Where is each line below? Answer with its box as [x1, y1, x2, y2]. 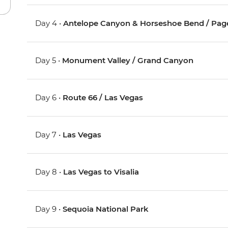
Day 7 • [35, 130, 63, 140]
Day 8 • [35, 167, 64, 177]
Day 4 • [35, 18, 64, 28]
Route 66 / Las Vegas [63, 93, 144, 103]
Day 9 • [35, 204, 63, 214]
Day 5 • [35, 55, 63, 66]
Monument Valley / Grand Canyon [62, 55, 194, 66]
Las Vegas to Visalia [63, 167, 139, 177]
